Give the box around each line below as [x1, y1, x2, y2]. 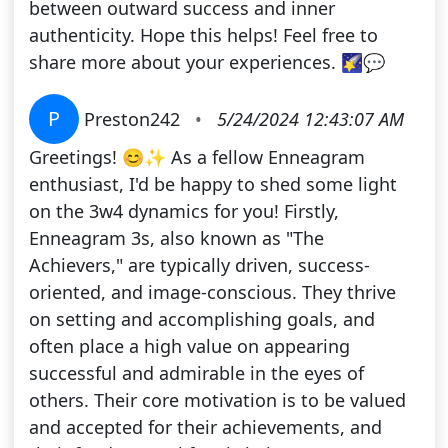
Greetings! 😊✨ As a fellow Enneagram [28, 145, 365, 170]
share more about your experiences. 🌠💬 [28, 50, 385, 75]
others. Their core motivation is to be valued [28, 388, 406, 413]
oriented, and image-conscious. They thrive [28, 280, 396, 305]
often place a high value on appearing [28, 334, 350, 359]
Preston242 [83, 107, 185, 132]
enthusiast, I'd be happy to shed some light [28, 172, 397, 197]
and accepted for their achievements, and [28, 415, 382, 440]
